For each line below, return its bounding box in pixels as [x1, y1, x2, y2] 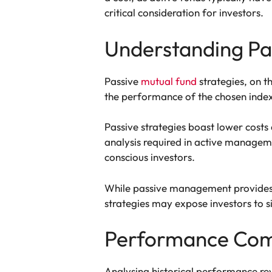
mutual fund [141, 74, 197, 87]
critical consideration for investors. [104, 6, 263, 19]
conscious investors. [104, 151, 195, 164]
